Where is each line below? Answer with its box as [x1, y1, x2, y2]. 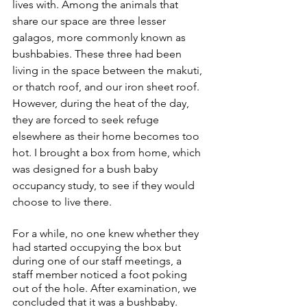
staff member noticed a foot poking [12, 268, 190, 282]
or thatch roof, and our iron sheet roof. [12, 80, 202, 94]
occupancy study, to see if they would [12, 179, 197, 193]
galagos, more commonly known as [12, 31, 188, 45]
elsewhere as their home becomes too [12, 130, 202, 143]
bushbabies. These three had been [12, 47, 184, 61]
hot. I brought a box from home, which [12, 146, 204, 160]
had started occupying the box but [12, 241, 184, 254]
